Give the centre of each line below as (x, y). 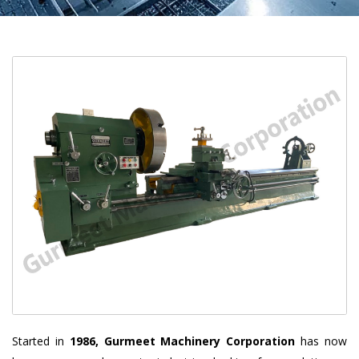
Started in (41, 341)
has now (321, 341)
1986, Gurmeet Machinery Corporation (182, 341)
